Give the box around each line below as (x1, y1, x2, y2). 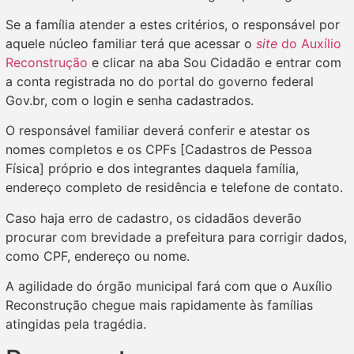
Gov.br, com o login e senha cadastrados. (6, 92, 254, 108)
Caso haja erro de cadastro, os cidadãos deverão (6, 209, 302, 226)
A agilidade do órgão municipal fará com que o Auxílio (6, 278, 333, 295)
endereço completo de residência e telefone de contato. (6, 179, 343, 196)
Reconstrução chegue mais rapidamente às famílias (6, 297, 313, 314)
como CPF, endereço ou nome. (6, 247, 190, 264)
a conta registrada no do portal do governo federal (6, 73, 314, 89)
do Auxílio (277, 35, 341, 51)
